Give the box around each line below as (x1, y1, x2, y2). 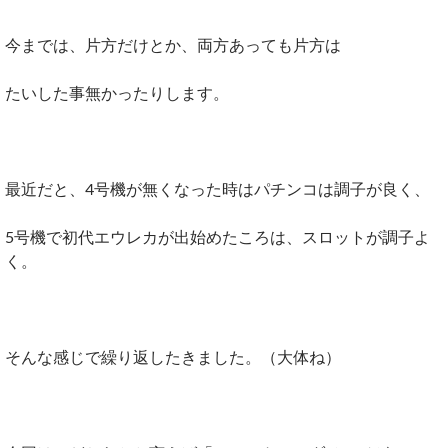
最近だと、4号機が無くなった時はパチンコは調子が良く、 (5, 179, 430, 198)
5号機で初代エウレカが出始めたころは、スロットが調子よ (5, 227, 430, 246)
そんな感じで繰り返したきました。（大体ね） (5, 347, 341, 366)
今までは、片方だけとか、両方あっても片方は (5, 35, 341, 54)
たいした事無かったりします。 (5, 83, 229, 102)
